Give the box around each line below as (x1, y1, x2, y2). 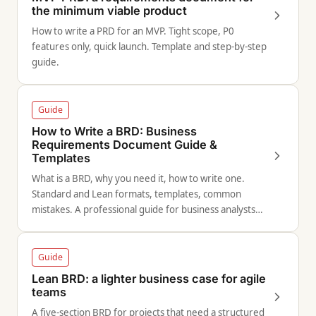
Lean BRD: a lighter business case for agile (32, 272, 266, 286)
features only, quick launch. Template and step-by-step (32, 40, 267, 53)
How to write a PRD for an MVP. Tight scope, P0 (32, 25, 234, 37)
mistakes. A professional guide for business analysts (32, 203, 255, 216)
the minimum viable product (32, 4, 187, 18)
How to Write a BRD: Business (32, 124, 197, 138)
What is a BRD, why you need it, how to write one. (32, 172, 245, 185)
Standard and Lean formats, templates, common (32, 188, 241, 200)
